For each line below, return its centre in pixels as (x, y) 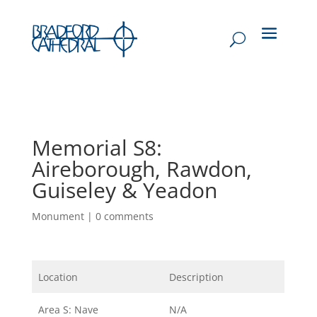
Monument (58, 216)
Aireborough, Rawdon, (142, 168)
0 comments (124, 216)
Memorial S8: (97, 147)
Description (196, 277)
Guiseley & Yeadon (124, 190)
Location (58, 277)
